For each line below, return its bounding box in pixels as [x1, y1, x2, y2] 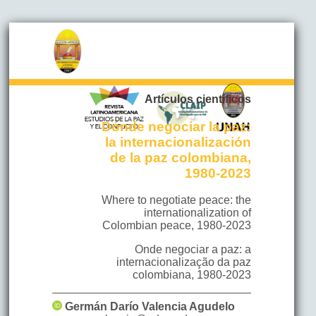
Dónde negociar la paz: [102, 119, 252, 134]
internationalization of [144, 207, 252, 219]
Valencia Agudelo [141, 300, 235, 313]
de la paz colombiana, [110, 150, 252, 165]
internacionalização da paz [116, 256, 252, 269]
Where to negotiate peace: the [102, 194, 252, 207]
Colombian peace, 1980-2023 [102, 219, 252, 232]
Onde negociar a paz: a [135, 243, 252, 256]
